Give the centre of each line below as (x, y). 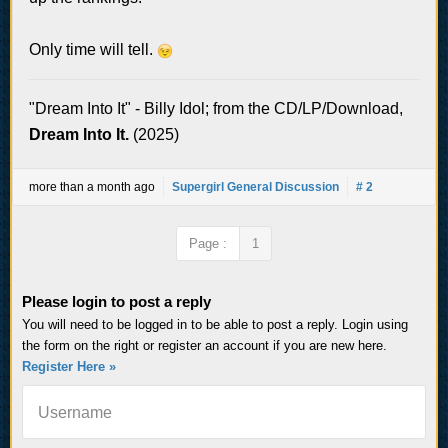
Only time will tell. (93, 49)
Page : (208, 243)
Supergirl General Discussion (255, 186)
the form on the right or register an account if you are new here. (204, 345)
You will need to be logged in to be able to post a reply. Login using (215, 324)
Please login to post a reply (116, 301)
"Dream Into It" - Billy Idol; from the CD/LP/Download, (216, 108)
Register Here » (69, 366)
